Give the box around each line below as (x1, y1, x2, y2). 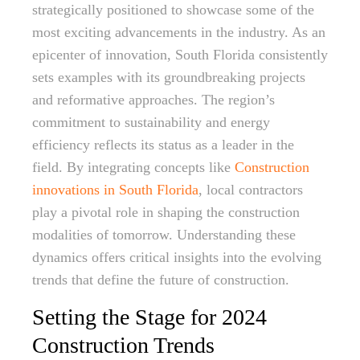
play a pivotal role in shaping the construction (32, 204, 300, 220)
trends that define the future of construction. (32, 272, 289, 288)
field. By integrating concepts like (32, 159, 235, 175)
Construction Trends (32, 333, 215, 358)
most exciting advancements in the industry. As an (32, 24, 325, 40)
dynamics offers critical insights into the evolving (32, 249, 321, 265)
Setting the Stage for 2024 (32, 305, 267, 329)
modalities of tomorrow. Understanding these (32, 227, 296, 243)
